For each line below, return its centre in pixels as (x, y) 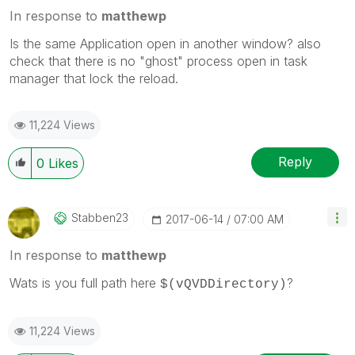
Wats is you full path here (85, 282)
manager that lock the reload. (94, 78)
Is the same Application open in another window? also (165, 43)
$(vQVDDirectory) (223, 284)
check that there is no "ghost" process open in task (158, 61)
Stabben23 (100, 217)
